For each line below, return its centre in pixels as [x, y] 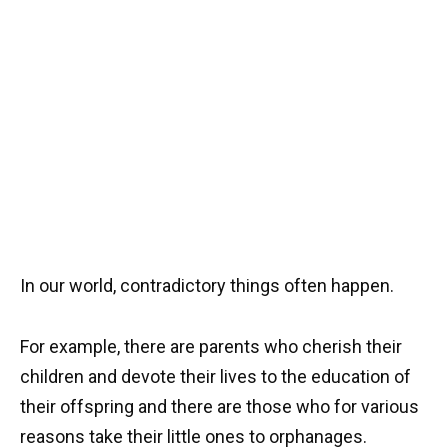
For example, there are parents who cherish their [211, 346]
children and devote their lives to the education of [215, 376]
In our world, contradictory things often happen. [207, 285]
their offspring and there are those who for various [219, 406]
